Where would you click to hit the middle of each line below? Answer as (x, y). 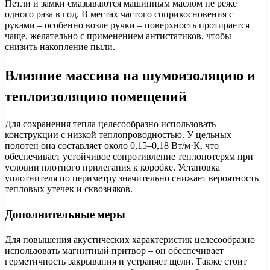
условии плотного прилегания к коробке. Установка (112, 167)
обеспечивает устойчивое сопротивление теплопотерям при (129, 156)
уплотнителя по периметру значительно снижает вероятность (132, 178)
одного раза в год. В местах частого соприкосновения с (119, 14)
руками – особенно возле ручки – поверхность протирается (127, 25)
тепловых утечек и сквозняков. (69, 189)
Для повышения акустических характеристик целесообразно (130, 240)
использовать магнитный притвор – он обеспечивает (114, 251)
